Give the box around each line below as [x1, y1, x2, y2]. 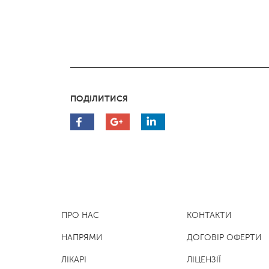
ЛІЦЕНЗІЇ [187, 255, 221, 264]
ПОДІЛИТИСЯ [70, 94, 128, 103]
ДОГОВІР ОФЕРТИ [187, 233, 262, 242]
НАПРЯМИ [61, 233, 103, 242]
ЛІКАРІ [61, 255, 86, 264]
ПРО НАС [61, 211, 99, 220]
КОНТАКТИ [187, 211, 232, 220]
